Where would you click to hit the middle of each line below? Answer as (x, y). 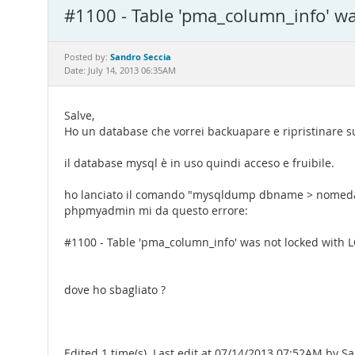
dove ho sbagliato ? (115, 290)
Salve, (79, 116)
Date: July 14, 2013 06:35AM (120, 71)
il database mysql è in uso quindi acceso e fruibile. (199, 163)
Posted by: (87, 57)
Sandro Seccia (141, 57)
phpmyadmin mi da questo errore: (156, 211)
